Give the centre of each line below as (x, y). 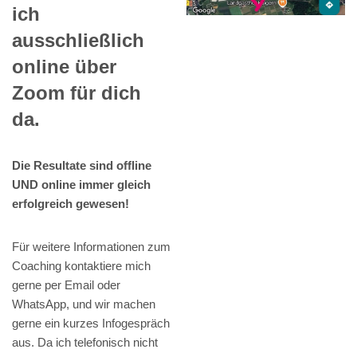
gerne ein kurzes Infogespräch (91, 324)
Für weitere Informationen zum (91, 247)
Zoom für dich (76, 93)
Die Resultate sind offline (82, 166)
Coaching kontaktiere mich (81, 266)
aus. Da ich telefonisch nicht (85, 343)
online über (64, 67)
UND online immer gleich (81, 185)
